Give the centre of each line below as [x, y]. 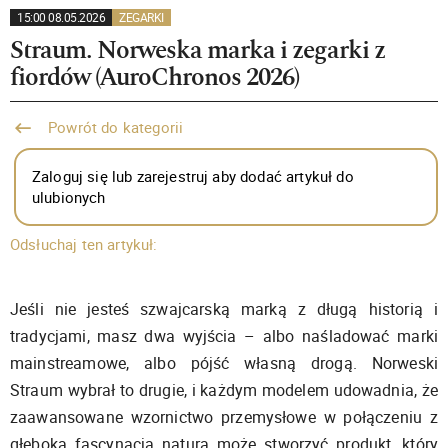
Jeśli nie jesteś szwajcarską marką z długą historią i [224, 309]
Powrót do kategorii [114, 127]
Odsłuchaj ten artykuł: [84, 244]
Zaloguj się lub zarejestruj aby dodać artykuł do [193, 176]
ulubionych [69, 197]
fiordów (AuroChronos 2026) [154, 77]
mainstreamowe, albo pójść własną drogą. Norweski [224, 363]
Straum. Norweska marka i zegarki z [197, 50]
